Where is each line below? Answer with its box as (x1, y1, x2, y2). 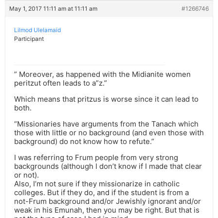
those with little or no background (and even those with (14, 128, 204, 138)
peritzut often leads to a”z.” (14, 78, 107, 88)
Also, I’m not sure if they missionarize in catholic (14, 179, 180, 189)
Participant (14, 35, 44, 43)
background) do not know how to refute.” (14, 137, 154, 146)
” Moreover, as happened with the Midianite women (14, 70, 191, 79)
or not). (14, 170, 39, 180)
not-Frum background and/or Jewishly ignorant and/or (14, 197, 201, 206)
